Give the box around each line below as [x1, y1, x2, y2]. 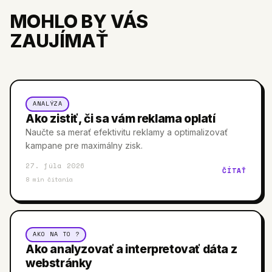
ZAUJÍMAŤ [10, 29, 108, 52]
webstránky [25, 256, 92, 270]
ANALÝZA [32, 99, 63, 108]
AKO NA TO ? [32, 229, 80, 239]
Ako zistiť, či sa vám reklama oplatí [25, 111, 216, 126]
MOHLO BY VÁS [10, 10, 148, 32]
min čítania [29, 174, 73, 184]
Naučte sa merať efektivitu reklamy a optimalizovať [25, 126, 228, 137]
